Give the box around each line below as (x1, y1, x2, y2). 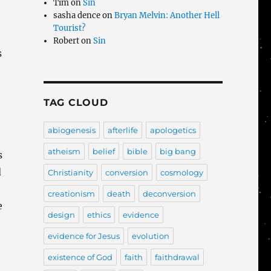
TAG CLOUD (43, 97, 108, 108)
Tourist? (53, 23, 86, 33)
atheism (47, 146, 80, 156)
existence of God (47, 252, 113, 262)
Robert (53, 36, 80, 46)
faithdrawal (154, 252, 200, 262)
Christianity (47, 168, 93, 177)
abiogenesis (47, 125, 96, 135)
